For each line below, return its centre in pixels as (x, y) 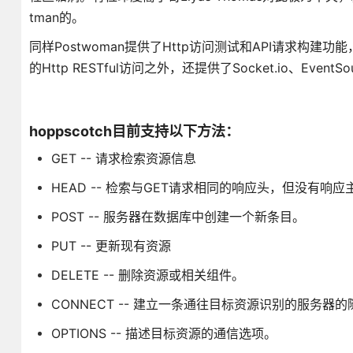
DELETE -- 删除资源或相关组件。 (147, 275)
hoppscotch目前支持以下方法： (134, 131)
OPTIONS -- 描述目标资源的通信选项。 (163, 333)
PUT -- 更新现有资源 (111, 246)
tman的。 (56, 17)
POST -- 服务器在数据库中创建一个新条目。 (178, 217)
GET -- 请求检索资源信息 (123, 158)
